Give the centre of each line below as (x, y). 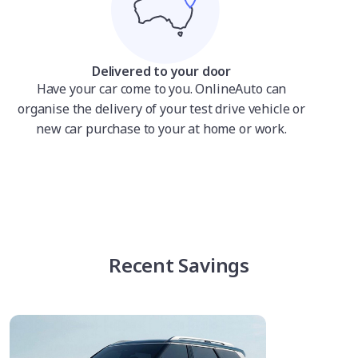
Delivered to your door (161, 71)
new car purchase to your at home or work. (161, 129)
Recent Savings (179, 265)
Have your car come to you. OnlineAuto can (161, 89)
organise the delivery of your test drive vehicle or (161, 109)
